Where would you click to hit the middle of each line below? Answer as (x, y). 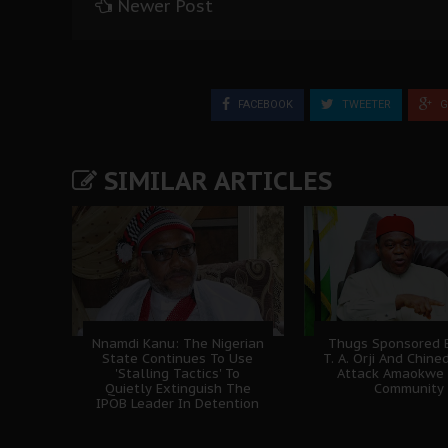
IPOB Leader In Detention (178, 404)
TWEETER (365, 105)
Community (409, 389)
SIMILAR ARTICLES (214, 181)
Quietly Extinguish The (177, 389)
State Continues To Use (178, 359)
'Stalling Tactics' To (178, 374)
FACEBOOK (264, 105)
